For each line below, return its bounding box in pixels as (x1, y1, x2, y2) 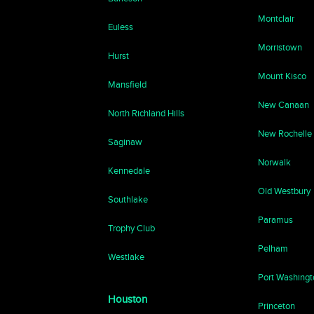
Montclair (258, 13, 295, 24)
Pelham (258, 243, 289, 254)
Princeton (258, 301, 296, 311)
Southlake (108, 194, 149, 205)
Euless (108, 22, 134, 32)
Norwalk (258, 157, 292, 168)
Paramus (258, 214, 294, 225)
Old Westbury (258, 186, 311, 196)
